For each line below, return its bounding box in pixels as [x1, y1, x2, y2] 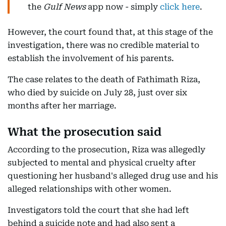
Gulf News [43, 2, 86, 12]
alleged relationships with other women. [8, 184, 172, 194]
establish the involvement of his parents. [8, 53, 174, 64]
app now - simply [86, 2, 160, 12]
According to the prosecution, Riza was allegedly [8, 145, 205, 155]
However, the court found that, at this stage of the [8, 27, 213, 37]
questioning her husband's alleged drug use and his [8, 171, 218, 181]
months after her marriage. [8, 101, 117, 111]
